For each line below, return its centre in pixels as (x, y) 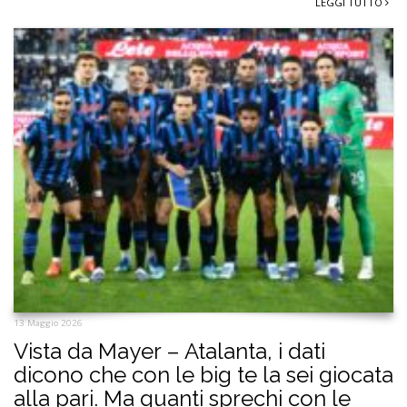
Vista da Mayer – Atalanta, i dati (169, 352)
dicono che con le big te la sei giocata (203, 375)
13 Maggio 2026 (48, 323)
